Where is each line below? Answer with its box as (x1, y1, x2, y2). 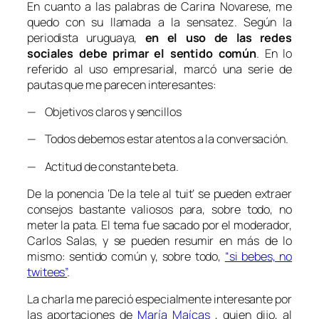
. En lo (256, 45, 292, 61)
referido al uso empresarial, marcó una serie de (27, 61, 292, 77)
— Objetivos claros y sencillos (27, 104, 182, 120)
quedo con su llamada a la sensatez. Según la (27, 14, 292, 30)
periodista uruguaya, (27, 29, 145, 46)
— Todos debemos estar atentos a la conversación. (27, 131, 288, 147)
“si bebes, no (224, 248, 293, 264)
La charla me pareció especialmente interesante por (27, 291, 292, 308)
